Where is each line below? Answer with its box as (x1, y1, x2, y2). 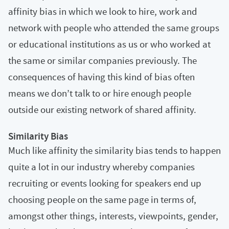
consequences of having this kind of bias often (8, 70, 195, 83)
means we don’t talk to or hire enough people (8, 86, 191, 100)
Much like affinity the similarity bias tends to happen (8, 144, 221, 157)
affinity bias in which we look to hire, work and (8, 5, 197, 18)
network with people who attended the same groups (8, 21, 219, 34)
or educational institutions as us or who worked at (8, 37, 211, 51)
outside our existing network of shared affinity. (8, 103, 196, 116)
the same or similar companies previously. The (8, 54, 197, 67)
